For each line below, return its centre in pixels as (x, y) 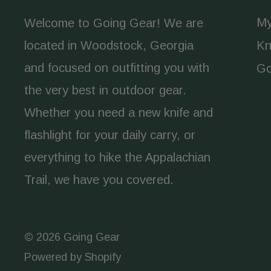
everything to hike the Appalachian (117, 157)
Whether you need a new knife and (119, 112)
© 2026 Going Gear (72, 237)
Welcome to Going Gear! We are (114, 23)
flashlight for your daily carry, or (110, 135)
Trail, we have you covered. (99, 179)
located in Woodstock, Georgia (109, 45)
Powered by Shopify (73, 257)
